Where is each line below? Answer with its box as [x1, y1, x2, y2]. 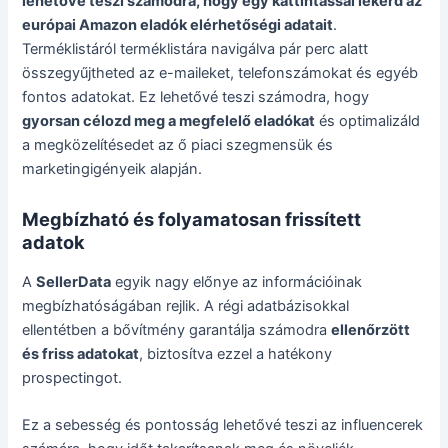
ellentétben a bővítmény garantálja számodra [22, 320, 332, 339]
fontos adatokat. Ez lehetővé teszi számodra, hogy [22, 87, 370, 106]
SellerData [36, 272, 112, 291]
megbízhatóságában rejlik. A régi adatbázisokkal [22, 296, 350, 315]
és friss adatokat [22, 344, 140, 363]
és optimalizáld [315, 111, 421, 130]
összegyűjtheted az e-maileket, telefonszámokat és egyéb [22, 63, 419, 82]
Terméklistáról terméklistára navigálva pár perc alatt [22, 39, 369, 58]
